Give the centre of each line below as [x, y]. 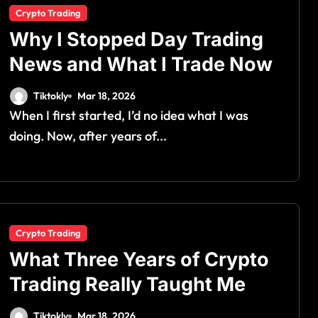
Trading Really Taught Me [127, 284]
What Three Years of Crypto [139, 259]
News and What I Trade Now [141, 64]
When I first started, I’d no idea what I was [16, 115]
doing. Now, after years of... [88, 136]
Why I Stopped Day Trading [136, 39]
